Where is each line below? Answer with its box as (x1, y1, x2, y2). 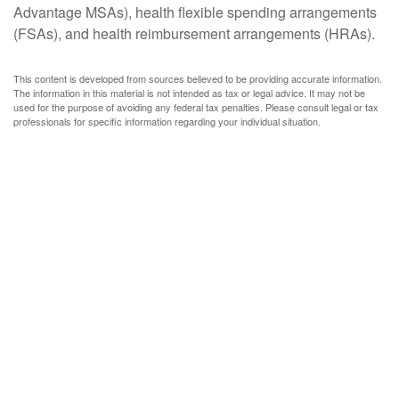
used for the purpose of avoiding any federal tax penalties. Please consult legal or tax (13, 100, 379, 114)
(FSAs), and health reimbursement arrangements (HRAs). (13, 23, 375, 44)
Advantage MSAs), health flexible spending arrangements (13, 2, 377, 22)
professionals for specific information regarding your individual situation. (13, 114, 321, 128)
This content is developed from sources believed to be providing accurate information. (13, 71, 382, 85)
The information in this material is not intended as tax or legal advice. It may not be (13, 85, 365, 100)
